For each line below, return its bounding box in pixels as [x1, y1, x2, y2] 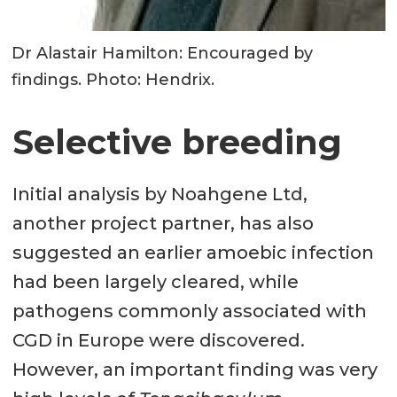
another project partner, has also [12, 213, 314, 235]
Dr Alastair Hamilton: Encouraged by [12, 43, 314, 63]
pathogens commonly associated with [12, 300, 367, 323]
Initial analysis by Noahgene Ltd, [12, 183, 307, 206]
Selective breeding [12, 121, 342, 163]
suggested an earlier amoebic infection [12, 242, 374, 264]
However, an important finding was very [12, 359, 378, 381]
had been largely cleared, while [12, 271, 299, 293]
